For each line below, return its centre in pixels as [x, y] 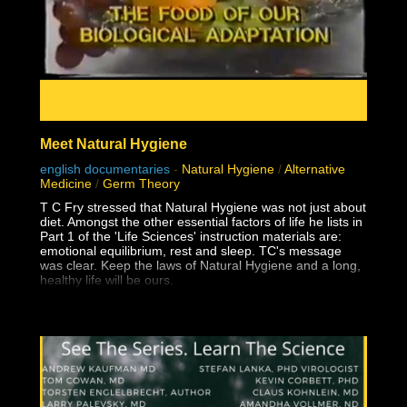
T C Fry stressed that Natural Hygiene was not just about [203, 207]
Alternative [315, 169]
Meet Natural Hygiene [114, 143]
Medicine [66, 183]
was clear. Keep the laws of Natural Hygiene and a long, [200, 265]
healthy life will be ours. [107, 279]
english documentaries [105, 169]
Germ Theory [141, 183]
